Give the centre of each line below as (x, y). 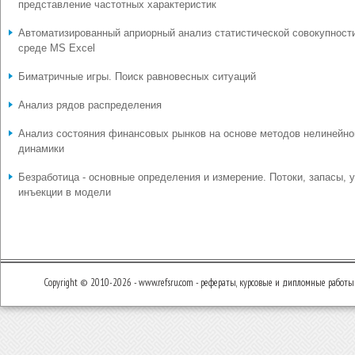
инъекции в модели (65, 192)
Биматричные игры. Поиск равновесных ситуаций (137, 76)
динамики (41, 149)
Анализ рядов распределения (90, 105)
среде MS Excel (57, 48)
